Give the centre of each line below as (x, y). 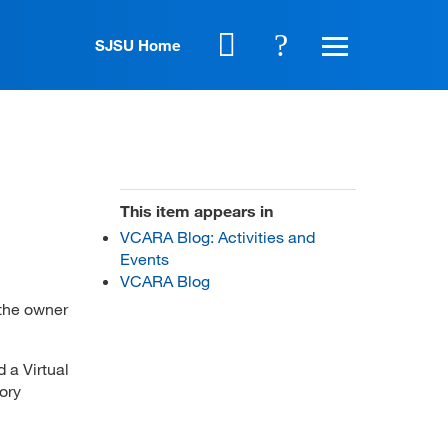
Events (144, 258)
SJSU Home (138, 45)
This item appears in (196, 210)
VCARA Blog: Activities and (217, 236)
